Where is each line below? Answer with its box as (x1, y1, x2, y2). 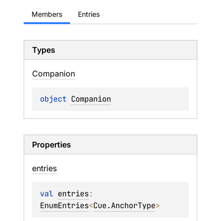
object (40, 94, 71, 104)
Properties (32, 140, 71, 149)
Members (32, 10, 62, 18)
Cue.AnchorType (93, 200, 155, 211)
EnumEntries (40, 200, 89, 211)
